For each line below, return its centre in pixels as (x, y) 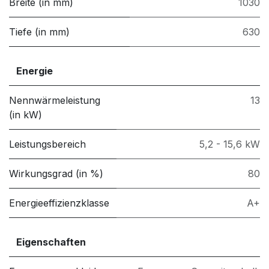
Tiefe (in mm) (39, 32)
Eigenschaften (51, 242)
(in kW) (26, 115)
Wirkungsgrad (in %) (56, 174)
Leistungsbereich (47, 144)
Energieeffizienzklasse (59, 203)
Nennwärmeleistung (55, 101)
